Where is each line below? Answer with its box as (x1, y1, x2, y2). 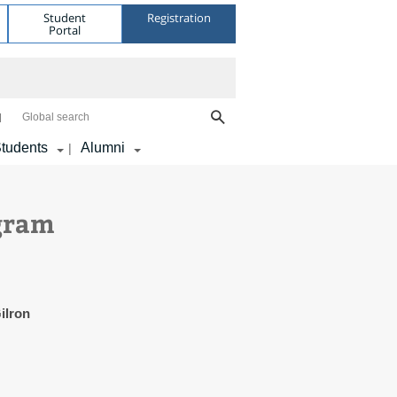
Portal (49, 21, 82, 38)
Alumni (81, 140, 125, 155)
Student (43, 9, 87, 26)
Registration (146, 9, 211, 26)
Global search (22, 111, 90, 123)
